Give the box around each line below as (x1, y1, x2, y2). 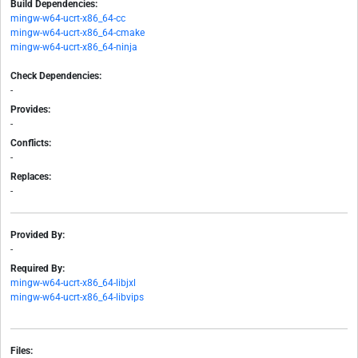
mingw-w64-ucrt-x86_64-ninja (10, 42, 137, 54)
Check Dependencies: (10, 70, 101, 82)
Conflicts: (10, 137, 51, 149)
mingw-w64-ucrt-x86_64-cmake (10, 27, 145, 39)
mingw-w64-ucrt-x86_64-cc (10, 13, 125, 25)
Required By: (10, 263, 65, 275)
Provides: (10, 104, 50, 116)
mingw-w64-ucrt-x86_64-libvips (10, 292, 144, 304)
